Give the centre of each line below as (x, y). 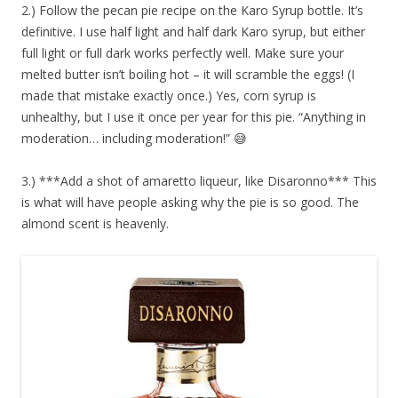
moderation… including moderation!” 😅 (134, 138)
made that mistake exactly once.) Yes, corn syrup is (169, 95)
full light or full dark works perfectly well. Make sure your (183, 52)
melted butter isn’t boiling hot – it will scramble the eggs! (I (188, 74)
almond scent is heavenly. (95, 223)
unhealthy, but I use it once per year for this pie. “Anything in (194, 116)
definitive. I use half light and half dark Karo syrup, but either (193, 31)
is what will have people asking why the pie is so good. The (190, 202)
